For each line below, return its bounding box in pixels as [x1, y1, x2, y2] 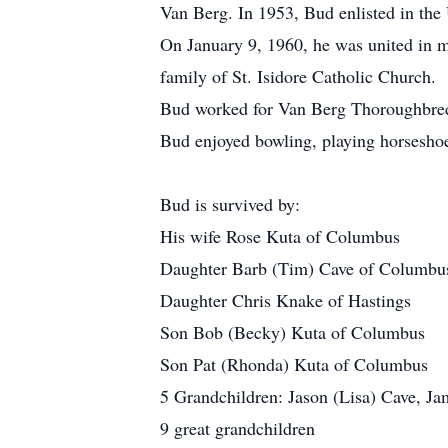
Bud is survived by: [160, 192, 300, 216]
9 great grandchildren [160, 416, 315, 440]
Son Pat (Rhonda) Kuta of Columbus [160, 352, 428, 376]
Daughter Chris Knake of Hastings [160, 288, 411, 312]
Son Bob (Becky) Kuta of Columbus [160, 320, 425, 344]
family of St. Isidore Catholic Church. [160, 64, 436, 88]
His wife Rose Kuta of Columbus [160, 224, 400, 248]
